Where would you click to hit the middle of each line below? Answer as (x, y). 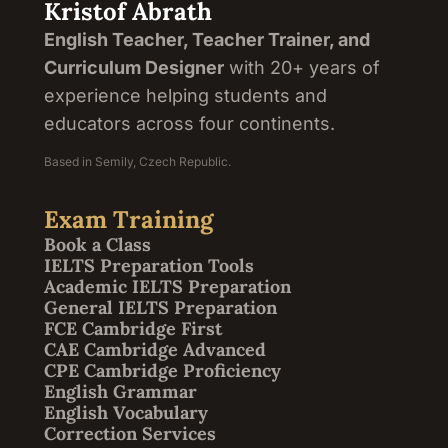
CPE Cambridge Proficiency (162, 370)
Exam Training (128, 219)
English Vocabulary (126, 412)
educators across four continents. (189, 123)
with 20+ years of (302, 67)
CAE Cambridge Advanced (155, 349)
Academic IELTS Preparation (167, 286)
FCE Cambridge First (133, 328)
